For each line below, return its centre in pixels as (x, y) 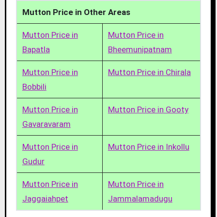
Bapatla (36, 49)
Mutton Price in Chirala (149, 72)
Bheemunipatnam (140, 49)
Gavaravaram (46, 124)
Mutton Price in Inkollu (148, 147)
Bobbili (34, 86)
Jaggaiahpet (45, 198)
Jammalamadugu (140, 198)
